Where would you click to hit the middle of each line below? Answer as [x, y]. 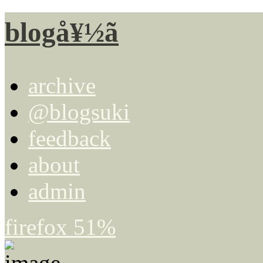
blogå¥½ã [62, 33]
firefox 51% [60, 227]
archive [62, 85]
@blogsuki [79, 112]
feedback [70, 138]
